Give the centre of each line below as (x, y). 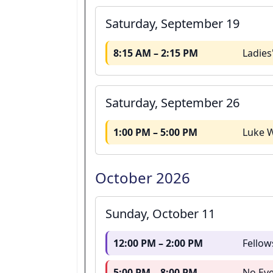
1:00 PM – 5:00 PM (156, 133)
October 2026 (143, 178)
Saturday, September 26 (172, 103)
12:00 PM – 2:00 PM (158, 243)
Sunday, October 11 (160, 214)
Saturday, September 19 (172, 24)
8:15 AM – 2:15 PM (156, 53)
